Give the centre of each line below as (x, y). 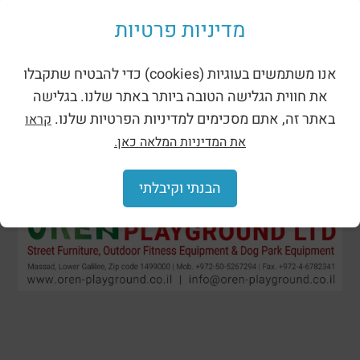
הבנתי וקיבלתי (180, 188)
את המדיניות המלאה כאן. (180, 142)
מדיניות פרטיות (180, 31)
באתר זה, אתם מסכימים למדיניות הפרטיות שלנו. (193, 119)
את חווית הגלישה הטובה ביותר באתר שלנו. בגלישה (180, 97)
